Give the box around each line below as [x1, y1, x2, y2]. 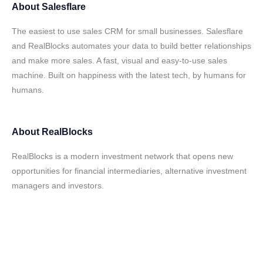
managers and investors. [12, 181, 104, 190]
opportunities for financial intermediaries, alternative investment [12, 166, 247, 176]
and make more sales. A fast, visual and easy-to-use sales [12, 56, 227, 65]
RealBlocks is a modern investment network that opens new [12, 151, 233, 161]
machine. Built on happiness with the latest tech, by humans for [12, 70, 246, 80]
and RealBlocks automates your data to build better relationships [12, 41, 251, 50]
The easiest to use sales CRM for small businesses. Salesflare [12, 26, 243, 36]
